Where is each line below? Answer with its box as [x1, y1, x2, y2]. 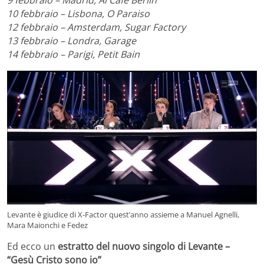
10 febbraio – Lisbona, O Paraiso [7, 7, 150, 21]
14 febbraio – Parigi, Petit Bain [7, 48, 140, 61]
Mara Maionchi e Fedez [7, 220, 88, 231]
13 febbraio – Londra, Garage [7, 34, 136, 48]
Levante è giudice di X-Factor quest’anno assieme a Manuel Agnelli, [7, 209, 239, 220]
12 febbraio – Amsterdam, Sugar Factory [7, 21, 186, 34]
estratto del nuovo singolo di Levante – [58, 240, 230, 253]
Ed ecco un [7, 240, 58, 253]
